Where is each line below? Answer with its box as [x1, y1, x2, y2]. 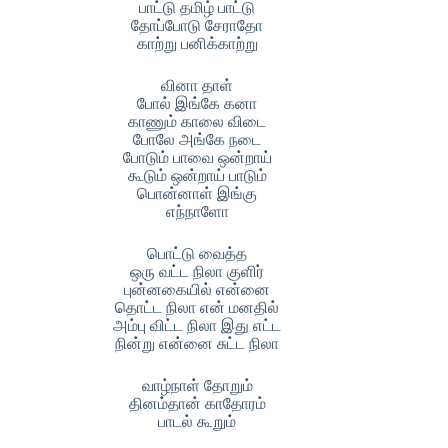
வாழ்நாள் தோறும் [141, 377, 253, 394]
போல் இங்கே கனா [137, 95, 258, 112]
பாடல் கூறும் [158, 413, 237, 430]
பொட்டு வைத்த [147, 245, 248, 262]
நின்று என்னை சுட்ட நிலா [115, 335, 280, 352]
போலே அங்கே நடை [133, 131, 262, 148]
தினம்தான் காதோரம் [128, 395, 266, 412]
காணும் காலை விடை [128, 113, 267, 130]
